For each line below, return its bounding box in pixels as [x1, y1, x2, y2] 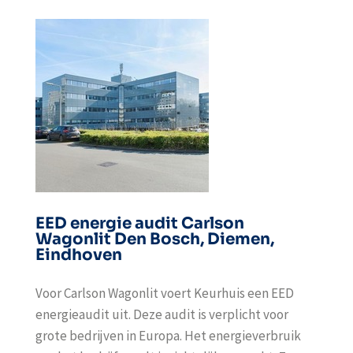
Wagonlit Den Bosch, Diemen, [35, 229, 274, 249]
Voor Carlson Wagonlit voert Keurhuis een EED [35, 284, 294, 302]
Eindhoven [35, 245, 122, 265]
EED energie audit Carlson [35, 214, 244, 233]
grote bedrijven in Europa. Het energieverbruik [35, 327, 301, 344]
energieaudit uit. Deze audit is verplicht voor [35, 306, 288, 323]
